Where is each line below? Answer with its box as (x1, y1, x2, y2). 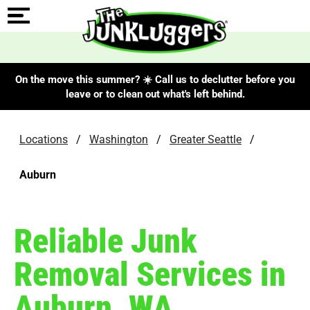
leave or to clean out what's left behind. (65, 86, 245, 100)
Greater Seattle (170, 131, 241, 146)
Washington (89, 131, 148, 146)
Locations (19, 131, 68, 146)
